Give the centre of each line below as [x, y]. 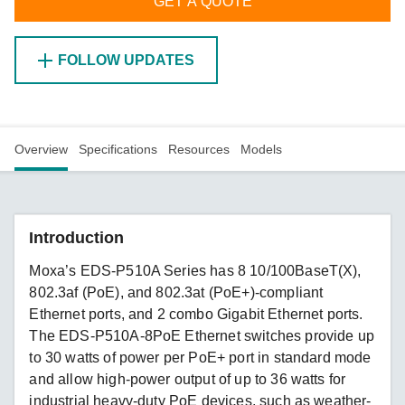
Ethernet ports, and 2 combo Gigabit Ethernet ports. [196, 314]
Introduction [77, 237]
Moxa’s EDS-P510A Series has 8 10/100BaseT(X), [195, 270]
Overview [41, 149]
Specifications [118, 149]
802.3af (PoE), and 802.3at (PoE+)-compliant [176, 292]
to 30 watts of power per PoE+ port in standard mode [200, 357]
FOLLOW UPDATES [127, 60]
